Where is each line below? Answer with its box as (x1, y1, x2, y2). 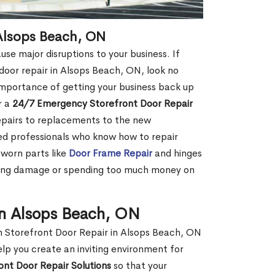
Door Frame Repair (69, 147, 152, 160)
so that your (111, 259, 167, 273)
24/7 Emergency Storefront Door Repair (12, 97, 193, 110)
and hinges (152, 147, 202, 160)
